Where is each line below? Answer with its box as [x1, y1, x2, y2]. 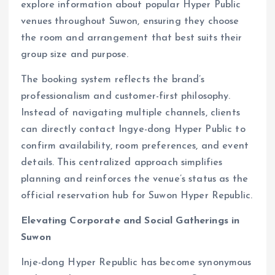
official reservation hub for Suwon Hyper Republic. [21, 190, 253, 201]
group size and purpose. [21, 49, 129, 60]
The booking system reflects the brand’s [21, 74, 205, 85]
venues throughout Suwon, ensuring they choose [21, 16, 239, 26]
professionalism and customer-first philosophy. [21, 91, 231, 101]
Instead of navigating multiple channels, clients [21, 107, 240, 118]
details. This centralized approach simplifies [21, 157, 223, 168]
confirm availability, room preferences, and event [21, 141, 249, 151]
